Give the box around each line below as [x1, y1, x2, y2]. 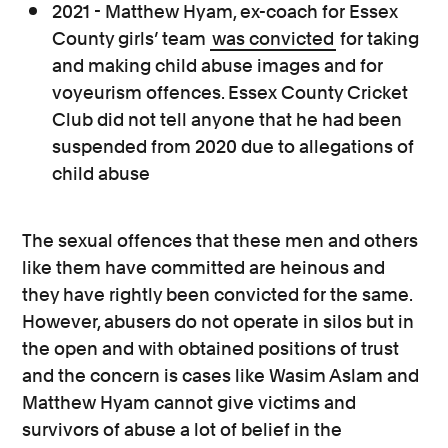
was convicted [212, 27, 335, 49]
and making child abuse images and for [52, 54, 384, 76]
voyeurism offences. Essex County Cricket [52, 81, 409, 103]
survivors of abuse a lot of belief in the [22, 418, 343, 440]
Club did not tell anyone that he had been [52, 108, 403, 130]
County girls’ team [52, 27, 211, 49]
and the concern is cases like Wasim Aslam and [22, 364, 420, 386]
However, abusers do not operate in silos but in [22, 310, 415, 332]
